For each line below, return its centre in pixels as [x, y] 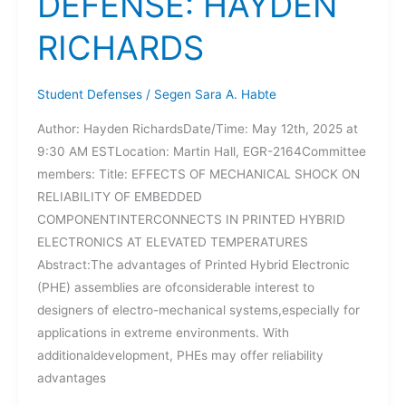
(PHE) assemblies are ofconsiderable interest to [175, 288]
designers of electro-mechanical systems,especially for [198, 310]
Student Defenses [89, 94]
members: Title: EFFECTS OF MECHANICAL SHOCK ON [198, 174]
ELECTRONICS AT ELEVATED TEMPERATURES [172, 242]
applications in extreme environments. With [163, 333]
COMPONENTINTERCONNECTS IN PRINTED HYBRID [191, 220]
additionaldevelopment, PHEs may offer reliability [180, 356]
